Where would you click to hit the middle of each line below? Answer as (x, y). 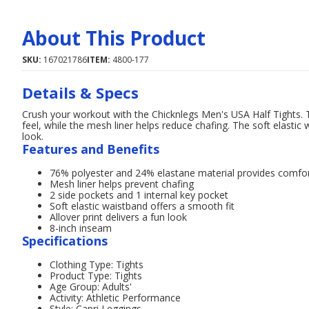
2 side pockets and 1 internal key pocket (139, 195)
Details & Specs (80, 92)
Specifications (65, 241)
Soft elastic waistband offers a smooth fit (142, 206)
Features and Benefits (91, 149)
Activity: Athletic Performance (115, 298)
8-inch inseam (81, 228)
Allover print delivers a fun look (118, 217)
